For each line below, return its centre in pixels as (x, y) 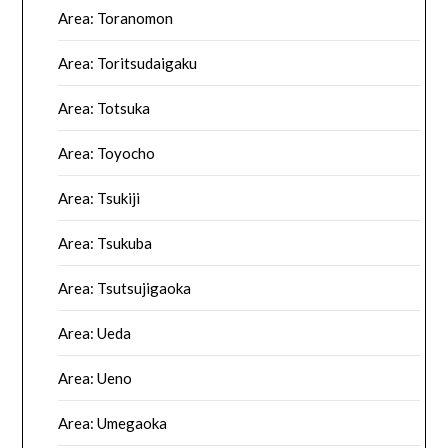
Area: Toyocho (107, 153)
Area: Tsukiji (99, 198)
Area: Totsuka (104, 108)
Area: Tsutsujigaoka (125, 288)
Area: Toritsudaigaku (128, 63)
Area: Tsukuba (105, 243)
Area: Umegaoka (113, 423)
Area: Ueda (95, 333)
